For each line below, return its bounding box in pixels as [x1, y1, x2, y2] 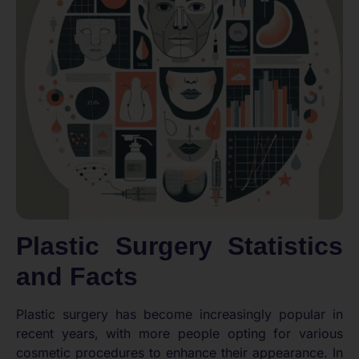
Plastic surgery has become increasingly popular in [16, 306, 343, 323]
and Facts [16, 262, 138, 292]
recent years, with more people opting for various [16, 325, 343, 342]
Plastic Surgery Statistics [16, 232, 343, 261]
